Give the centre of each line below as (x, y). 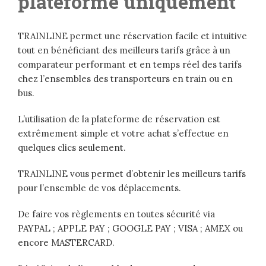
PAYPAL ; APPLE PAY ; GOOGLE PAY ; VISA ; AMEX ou (130, 229)
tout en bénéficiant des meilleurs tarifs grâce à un (124, 50)
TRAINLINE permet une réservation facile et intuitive (132, 36)
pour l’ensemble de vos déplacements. (99, 188)
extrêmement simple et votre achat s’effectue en (123, 134)
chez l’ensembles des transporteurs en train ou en (125, 79)
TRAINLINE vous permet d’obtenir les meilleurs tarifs (132, 174)
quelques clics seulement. (72, 148)
